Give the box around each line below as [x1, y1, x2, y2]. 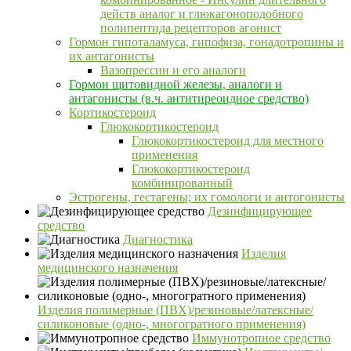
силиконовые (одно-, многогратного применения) [38, 317, 306, 331]
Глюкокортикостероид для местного [132, 133, 324, 147]
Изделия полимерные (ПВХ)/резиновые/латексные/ [38, 302, 313, 317]
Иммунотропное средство [192, 331, 331, 345]
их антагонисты [69, 49, 154, 63]
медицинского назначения [38, 260, 178, 274]
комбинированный [132, 175, 233, 190]
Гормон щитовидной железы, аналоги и [69, 77, 282, 91]
